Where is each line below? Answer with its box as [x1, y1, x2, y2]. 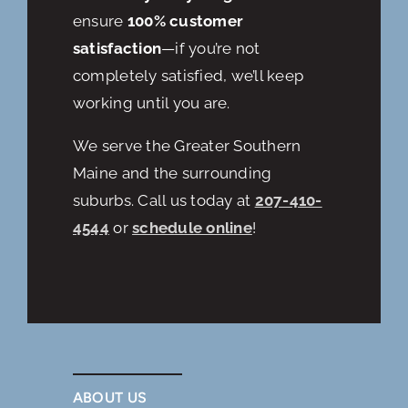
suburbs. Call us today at [72, 191, 255, 210]
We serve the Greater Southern [72, 137, 301, 156]
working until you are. [72, 94, 230, 113]
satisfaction [72, 39, 162, 58]
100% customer [127, 12, 244, 31]
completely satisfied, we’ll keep [72, 66, 304, 86]
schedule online [132, 219, 252, 238]
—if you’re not [161, 39, 260, 58]
